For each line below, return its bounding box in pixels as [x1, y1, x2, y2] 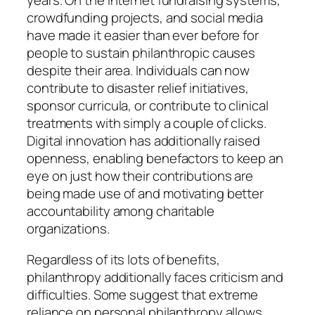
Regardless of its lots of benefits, [27, 250, 220, 269]
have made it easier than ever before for [27, 26, 259, 45]
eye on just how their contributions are [27, 167, 254, 186]
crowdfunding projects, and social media [27, 8, 264, 27]
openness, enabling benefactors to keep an [27, 149, 283, 168]
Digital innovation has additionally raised [27, 131, 260, 150]
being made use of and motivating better [27, 184, 264, 203]
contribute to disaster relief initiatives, [27, 79, 249, 98]
